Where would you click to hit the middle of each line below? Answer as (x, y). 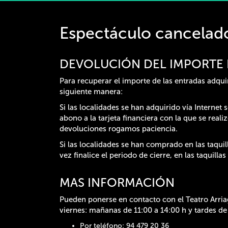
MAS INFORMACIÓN (117, 182)
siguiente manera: (91, 91)
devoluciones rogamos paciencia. (119, 129)
